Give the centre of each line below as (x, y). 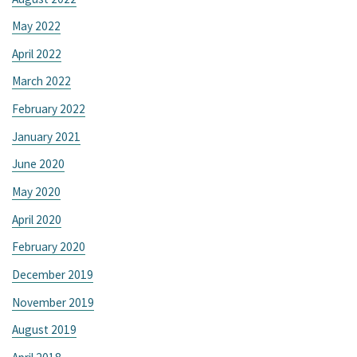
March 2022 (42, 81)
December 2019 (53, 274)
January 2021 (47, 136)
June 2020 (39, 164)
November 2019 (53, 302)
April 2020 (37, 219)
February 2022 (49, 109)
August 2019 (45, 330)
